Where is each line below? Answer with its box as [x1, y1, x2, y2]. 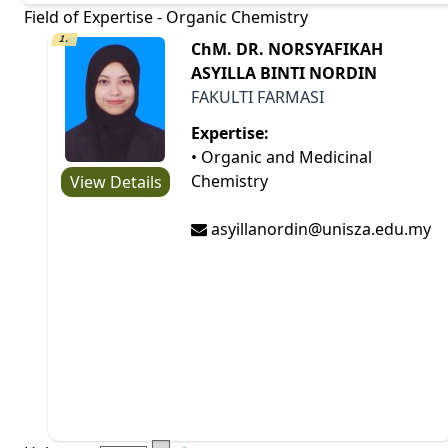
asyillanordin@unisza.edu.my [207, 217, 432, 240]
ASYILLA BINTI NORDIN [191, 61, 378, 84]
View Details [69, 170, 162, 193]
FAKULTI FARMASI [191, 85, 325, 108]
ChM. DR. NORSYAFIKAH [191, 37, 384, 60]
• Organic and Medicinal [191, 145, 373, 168]
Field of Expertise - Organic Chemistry [24, 5, 308, 28]
